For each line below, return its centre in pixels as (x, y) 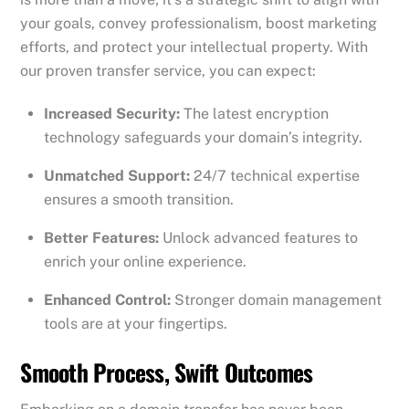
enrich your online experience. (145, 262)
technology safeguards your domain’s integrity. (203, 138)
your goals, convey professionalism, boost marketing (199, 24)
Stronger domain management (276, 300)
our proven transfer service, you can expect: (168, 71)
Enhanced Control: (107, 300)
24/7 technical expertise (275, 176)
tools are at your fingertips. (136, 324)
